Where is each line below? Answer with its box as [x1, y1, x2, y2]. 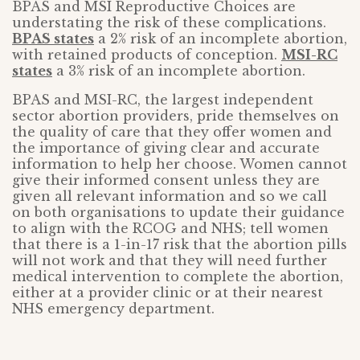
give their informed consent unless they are [12, 172, 320, 189]
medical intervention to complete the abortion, [12, 268, 343, 285]
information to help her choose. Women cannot [12, 156, 347, 173]
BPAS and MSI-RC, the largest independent [12, 92, 313, 108]
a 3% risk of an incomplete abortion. [52, 63, 305, 80]
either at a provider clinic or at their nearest [12, 284, 323, 301]
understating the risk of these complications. [12, 14, 326, 31]
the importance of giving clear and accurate [12, 140, 320, 157]
